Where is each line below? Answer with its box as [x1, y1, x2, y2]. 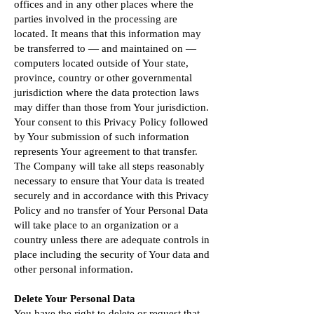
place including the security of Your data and [14, 249, 210, 260]
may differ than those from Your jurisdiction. [14, 102, 209, 113]
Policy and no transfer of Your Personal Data [14, 205, 208, 216]
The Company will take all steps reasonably [14, 161, 205, 172]
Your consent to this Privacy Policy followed [14, 116, 208, 128]
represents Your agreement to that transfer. [14, 146, 198, 157]
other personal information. [14, 264, 133, 275]
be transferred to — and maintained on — [14, 43, 196, 54]
